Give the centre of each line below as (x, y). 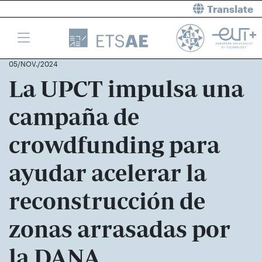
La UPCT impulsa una (126, 89)
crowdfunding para (114, 145)
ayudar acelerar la (108, 173)
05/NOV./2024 (33, 64)
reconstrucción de (107, 201)
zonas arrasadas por (120, 229)
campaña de (74, 117)
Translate (230, 9)
